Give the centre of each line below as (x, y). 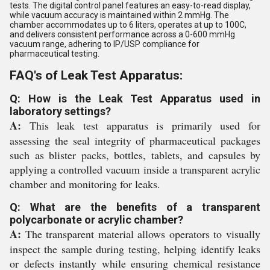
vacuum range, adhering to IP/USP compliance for (105, 44)
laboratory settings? (60, 111)
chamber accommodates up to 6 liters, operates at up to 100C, (128, 25)
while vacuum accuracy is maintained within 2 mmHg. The (119, 15)
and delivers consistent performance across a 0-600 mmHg (122, 34)
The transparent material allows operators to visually (141, 234)
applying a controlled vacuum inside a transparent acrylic (135, 169)
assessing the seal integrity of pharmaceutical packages (135, 140)
